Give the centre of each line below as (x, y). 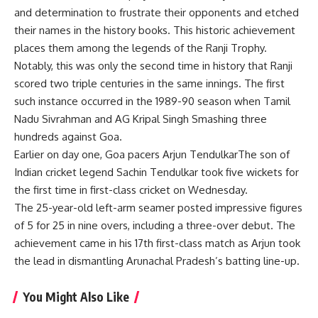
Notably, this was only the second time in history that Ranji (153, 66)
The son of (264, 155)
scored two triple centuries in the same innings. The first (149, 84)
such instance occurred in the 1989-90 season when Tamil (152, 102)
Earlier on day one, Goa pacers (88, 155)
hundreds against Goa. (68, 137)
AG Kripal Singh (152, 119)
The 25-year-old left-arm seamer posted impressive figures (158, 208)
